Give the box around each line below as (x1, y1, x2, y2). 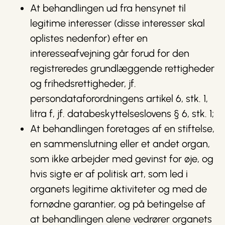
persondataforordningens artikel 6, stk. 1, (30, 92, 208, 104)
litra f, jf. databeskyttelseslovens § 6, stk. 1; (30, 107, 214, 120)
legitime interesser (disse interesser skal (30, 17, 205, 29)
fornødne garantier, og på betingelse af (30, 198, 205, 210)
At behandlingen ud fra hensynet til (30, 2, 186, 14)
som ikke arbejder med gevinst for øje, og (30, 153, 213, 165)
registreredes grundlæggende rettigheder (30, 62, 214, 74)
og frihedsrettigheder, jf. (30, 77, 136, 89)
